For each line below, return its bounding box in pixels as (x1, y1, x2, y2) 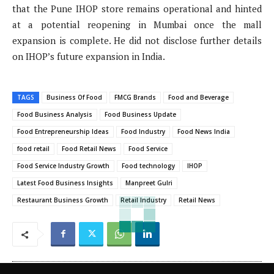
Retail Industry (120, 196, 166, 205)
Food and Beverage (168, 93, 229, 102)
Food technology (122, 161, 175, 171)
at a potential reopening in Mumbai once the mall (12, 18, 262, 31)
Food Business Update (105, 110, 176, 119)
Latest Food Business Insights (17, 179, 113, 188)
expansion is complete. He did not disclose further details (12, 34, 262, 47)
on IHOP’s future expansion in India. (12, 50, 165, 63)
